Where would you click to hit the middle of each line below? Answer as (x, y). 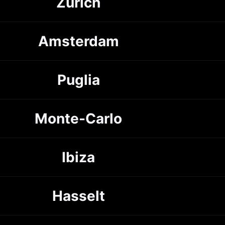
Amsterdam (78, 41)
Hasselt (78, 196)
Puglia (78, 80)
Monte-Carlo (78, 118)
